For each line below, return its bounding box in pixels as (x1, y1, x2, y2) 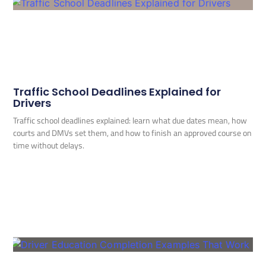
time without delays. (13, 138, 85, 151)
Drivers (13, 95, 52, 110)
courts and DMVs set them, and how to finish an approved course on (13, 126, 252, 139)
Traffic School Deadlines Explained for (13, 84, 221, 99)
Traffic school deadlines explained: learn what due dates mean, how (13, 113, 248, 126)
